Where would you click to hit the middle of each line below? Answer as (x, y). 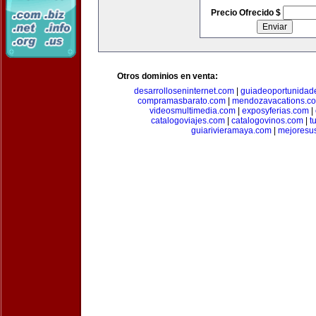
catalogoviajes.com (188, 121)
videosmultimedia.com (193, 111)
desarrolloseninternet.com (184, 91)
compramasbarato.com (181, 101)
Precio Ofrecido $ (247, 13)
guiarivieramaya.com (231, 130)
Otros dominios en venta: (168, 76)
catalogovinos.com (267, 121)
